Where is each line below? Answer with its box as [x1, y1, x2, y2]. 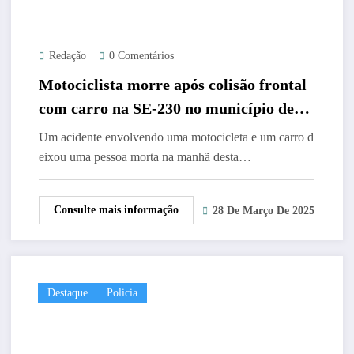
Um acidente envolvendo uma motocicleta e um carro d [38, 130, 314, 144]
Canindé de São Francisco [38, 122, 214, 141]
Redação [48, 49, 86, 62]
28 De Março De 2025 [212, 205, 314, 217]
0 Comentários [108, 49, 174, 62]
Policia [106, 286, 137, 299]
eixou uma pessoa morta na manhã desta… [38, 149, 251, 164]
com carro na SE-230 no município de [38, 99, 294, 117]
